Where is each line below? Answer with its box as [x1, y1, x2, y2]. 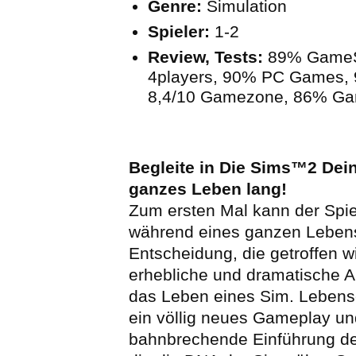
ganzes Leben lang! [129, 180, 287, 199]
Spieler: [148, 21, 210, 41]
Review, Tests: [148, 47, 263, 66]
